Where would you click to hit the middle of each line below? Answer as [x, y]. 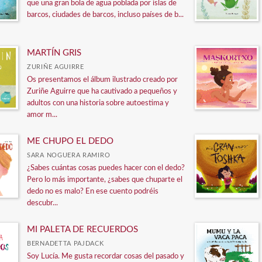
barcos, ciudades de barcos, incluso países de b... [105, 15]
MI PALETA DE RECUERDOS [82, 229]
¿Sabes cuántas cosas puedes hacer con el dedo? [106, 168]
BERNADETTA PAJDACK [65, 243]
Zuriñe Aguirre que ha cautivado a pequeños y [102, 91]
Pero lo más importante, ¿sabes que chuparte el [105, 180]
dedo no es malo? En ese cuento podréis [93, 191]
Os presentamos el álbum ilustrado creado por [102, 80]
